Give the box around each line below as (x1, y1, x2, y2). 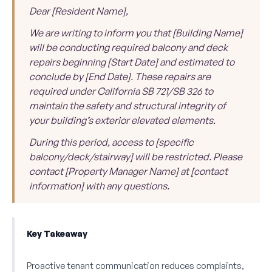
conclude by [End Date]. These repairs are (29, 70, 211, 83)
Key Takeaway (27, 228, 87, 239)
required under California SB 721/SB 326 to (29, 85, 213, 98)
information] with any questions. (29, 180, 169, 192)
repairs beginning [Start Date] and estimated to (29, 56, 234, 69)
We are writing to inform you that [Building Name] (29, 27, 243, 39)
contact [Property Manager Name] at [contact (29, 165, 228, 178)
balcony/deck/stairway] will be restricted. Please (29, 151, 242, 163)
